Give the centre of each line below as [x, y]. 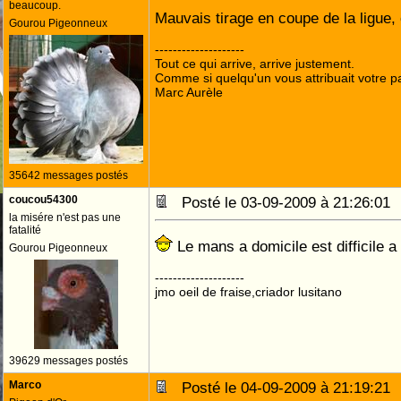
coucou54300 [43, 200]
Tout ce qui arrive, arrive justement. [255, 64]
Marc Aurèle [189, 92]
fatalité [25, 230]
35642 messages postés [68, 175]
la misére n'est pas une [65, 218]
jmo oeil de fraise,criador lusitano [248, 292]
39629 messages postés [68, 361]
